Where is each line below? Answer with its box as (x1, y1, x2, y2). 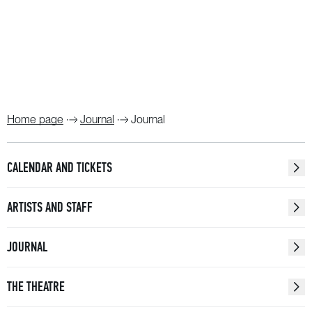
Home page (7, 113, 63, 126)
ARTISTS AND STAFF (7, 199, 93, 215)
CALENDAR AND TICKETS (7, 159, 112, 175)
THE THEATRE (7, 279, 65, 295)
